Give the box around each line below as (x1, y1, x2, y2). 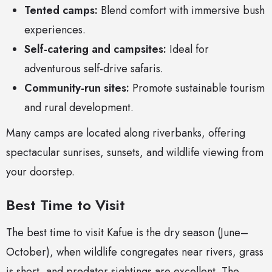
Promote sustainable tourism (129, 80, 265, 97)
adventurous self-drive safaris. (24, 61, 163, 77)
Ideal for (166, 41, 209, 58)
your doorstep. (6, 164, 75, 180)
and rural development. (24, 100, 134, 116)
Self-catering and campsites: (24, 41, 166, 58)
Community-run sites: (24, 80, 129, 97)
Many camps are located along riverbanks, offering (6, 125, 245, 141)
